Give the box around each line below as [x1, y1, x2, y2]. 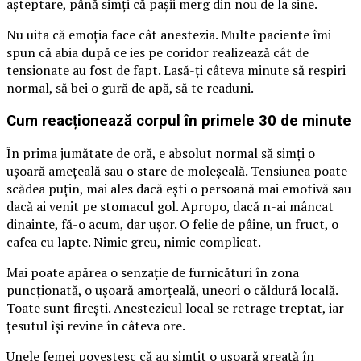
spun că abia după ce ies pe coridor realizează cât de [6, 43, 309, 61]
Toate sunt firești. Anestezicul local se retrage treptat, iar [6, 299, 344, 317]
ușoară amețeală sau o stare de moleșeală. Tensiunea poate [6, 162, 347, 180]
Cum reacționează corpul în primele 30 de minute [6, 111, 351, 130]
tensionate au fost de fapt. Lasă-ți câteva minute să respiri [6, 60, 346, 79]
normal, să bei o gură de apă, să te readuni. [6, 78, 254, 97]
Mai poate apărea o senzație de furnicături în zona [6, 263, 299, 282]
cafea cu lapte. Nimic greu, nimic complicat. [6, 233, 261, 251]
